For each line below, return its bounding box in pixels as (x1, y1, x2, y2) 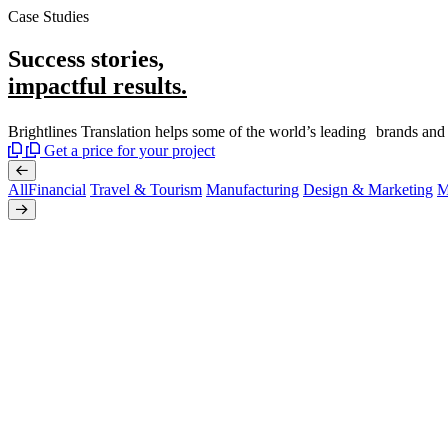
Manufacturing (206, 180, 299, 198)
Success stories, (8, 45, 170, 72)
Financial (28, 180, 86, 198)
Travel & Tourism (90, 180, 202, 198)
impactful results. (8, 72, 187, 99)
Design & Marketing (303, 180, 433, 198)
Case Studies (8, 8, 89, 25)
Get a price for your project (44, 141, 215, 159)
